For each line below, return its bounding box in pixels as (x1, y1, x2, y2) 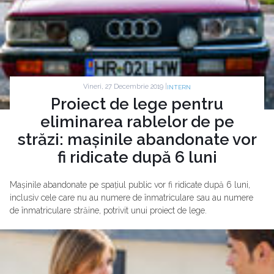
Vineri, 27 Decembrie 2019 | (83, 83, 167, 91)
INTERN (167, 83, 191, 91)
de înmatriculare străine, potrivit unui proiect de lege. (10, 205, 207, 215)
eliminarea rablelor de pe (40, 112, 234, 131)
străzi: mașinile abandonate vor (17, 130, 257, 149)
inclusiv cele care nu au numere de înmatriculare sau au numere (10, 192, 253, 202)
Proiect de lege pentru (51, 94, 223, 113)
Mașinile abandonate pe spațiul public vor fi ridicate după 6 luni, (10, 179, 250, 190)
